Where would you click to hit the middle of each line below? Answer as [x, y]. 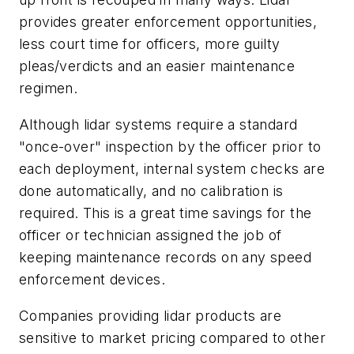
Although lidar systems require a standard [158, 124]
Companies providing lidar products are [151, 315]
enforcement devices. [92, 279]
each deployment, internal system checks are [172, 168]
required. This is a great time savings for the [166, 213]
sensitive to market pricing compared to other [172, 337]
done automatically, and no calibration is [151, 190]
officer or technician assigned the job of [151, 235]
